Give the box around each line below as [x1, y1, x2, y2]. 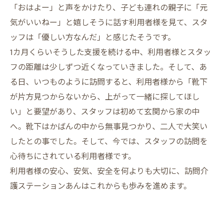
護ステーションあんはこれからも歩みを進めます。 [10, 180, 191, 193]
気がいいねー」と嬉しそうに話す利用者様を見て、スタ [10, 16, 208, 30]
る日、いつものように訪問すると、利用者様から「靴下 [10, 76, 208, 89]
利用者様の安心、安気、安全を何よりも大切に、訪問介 [10, 165, 208, 178]
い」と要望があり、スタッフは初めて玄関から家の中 [10, 106, 200, 119]
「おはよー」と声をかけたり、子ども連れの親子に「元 [10, 1, 208, 15]
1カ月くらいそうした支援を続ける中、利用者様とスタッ [10, 46, 211, 59]
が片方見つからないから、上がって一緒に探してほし [10, 91, 200, 104]
